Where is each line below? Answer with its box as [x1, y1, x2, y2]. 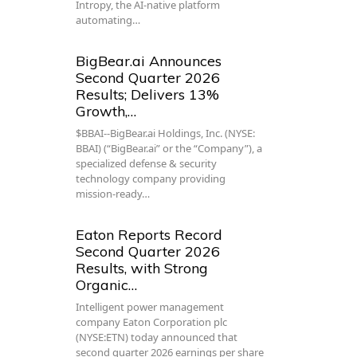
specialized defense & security [76, 156, 218, 171]
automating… [76, 13, 141, 28]
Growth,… [76, 102, 137, 121]
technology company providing [76, 171, 226, 186]
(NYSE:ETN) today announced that [76, 330, 238, 345]
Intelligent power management [76, 300, 225, 315]
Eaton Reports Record [76, 226, 223, 245]
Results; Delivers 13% [76, 85, 220, 104]
